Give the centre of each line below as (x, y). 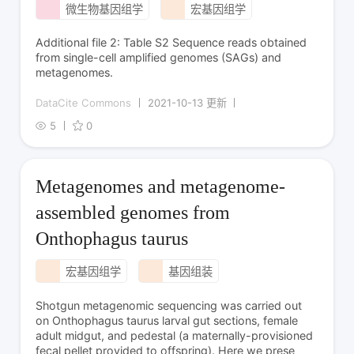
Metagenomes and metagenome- (161, 186)
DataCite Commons (84, 102)
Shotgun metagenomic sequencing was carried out (169, 305)
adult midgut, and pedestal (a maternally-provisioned (175, 335)
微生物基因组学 (104, 9)
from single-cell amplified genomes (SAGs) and (159, 58)
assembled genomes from (133, 212)
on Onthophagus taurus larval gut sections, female (167, 320)
